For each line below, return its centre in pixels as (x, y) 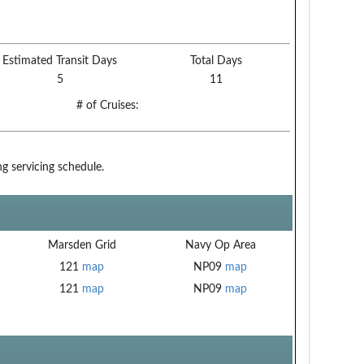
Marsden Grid (82, 245)
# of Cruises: (107, 105)
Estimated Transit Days (60, 61)
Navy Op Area (220, 245)
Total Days (216, 61)
